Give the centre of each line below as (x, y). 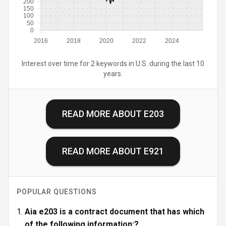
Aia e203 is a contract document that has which (115, 212)
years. (113, 74)
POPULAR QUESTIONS (57, 192)
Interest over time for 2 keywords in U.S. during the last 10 (113, 64)
